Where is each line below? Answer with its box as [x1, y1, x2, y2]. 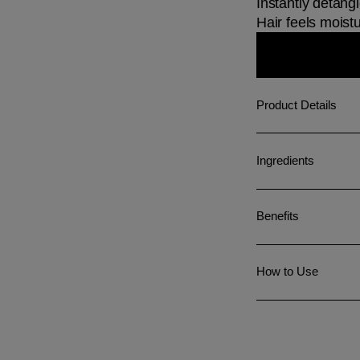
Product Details [256, 98, 337, 112]
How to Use [256, 265, 318, 279]
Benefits [256, 210, 299, 223]
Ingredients [256, 153, 314, 167]
